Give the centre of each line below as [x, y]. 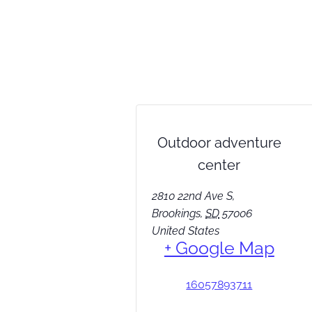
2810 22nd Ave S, [193, 196]
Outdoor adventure [219, 142]
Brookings [176, 213]
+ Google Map [219, 248]
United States [186, 231]
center [219, 165]
